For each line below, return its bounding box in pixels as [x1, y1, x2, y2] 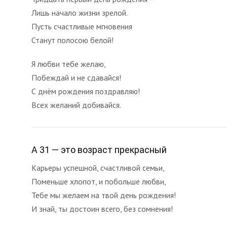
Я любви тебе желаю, [31, 59, 106, 69]
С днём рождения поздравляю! [31, 86, 140, 96]
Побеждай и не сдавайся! [31, 72, 121, 83]
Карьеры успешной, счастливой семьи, [31, 163, 165, 173]
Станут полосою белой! [31, 35, 113, 45]
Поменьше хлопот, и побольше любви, [31, 176, 166, 186]
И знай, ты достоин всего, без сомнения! [31, 204, 173, 214]
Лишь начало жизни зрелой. [31, 8, 128, 18]
